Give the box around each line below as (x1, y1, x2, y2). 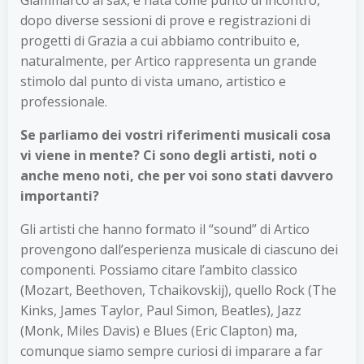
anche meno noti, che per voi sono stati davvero (20, 166, 333, 184)
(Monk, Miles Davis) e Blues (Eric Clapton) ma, (20, 321, 297, 340)
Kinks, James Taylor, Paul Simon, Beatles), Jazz (20, 301, 301, 319)
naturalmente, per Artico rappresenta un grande (20, 51, 317, 70)
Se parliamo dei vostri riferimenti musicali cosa (20, 125, 331, 144)
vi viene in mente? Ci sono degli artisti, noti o (20, 145, 317, 164)
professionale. (20, 92, 107, 110)
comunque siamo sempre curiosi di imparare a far (20, 341, 323, 360)
